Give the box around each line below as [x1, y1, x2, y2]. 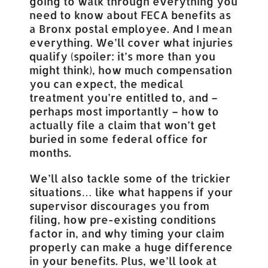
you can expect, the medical [29, 76, 184, 90]
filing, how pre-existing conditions [29, 212, 217, 226]
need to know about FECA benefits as [29, 7, 232, 22]
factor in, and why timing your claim [29, 226, 225, 240]
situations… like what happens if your [29, 184, 233, 199]
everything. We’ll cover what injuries [29, 35, 233, 49]
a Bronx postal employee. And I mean [29, 21, 233, 35]
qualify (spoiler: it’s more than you [29, 48, 216, 63]
